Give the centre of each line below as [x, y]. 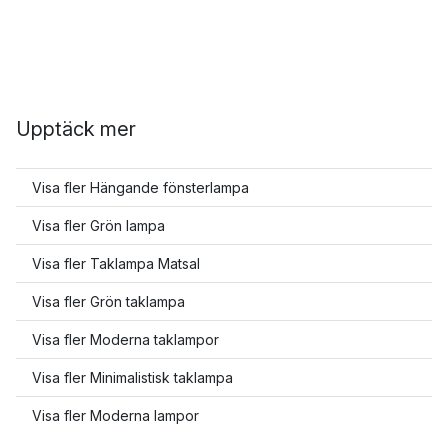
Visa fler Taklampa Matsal [116, 263]
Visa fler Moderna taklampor [125, 339]
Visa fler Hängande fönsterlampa [140, 187]
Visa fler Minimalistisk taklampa [132, 377]
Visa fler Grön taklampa [108, 301]
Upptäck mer [76, 129]
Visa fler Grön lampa [98, 225]
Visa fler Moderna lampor [115, 415]
